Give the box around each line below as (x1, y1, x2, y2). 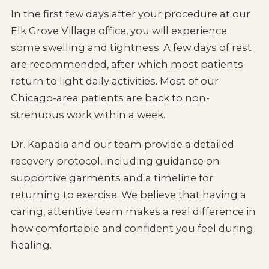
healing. (10, 239, 52, 252)
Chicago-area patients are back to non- (10, 91, 210, 104)
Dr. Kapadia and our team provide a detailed (10, 138, 234, 151)
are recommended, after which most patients (10, 58, 243, 70)
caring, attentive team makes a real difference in (10, 205, 256, 218)
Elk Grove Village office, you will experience (10, 24, 227, 37)
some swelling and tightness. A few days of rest (10, 41, 252, 53)
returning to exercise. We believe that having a (10, 189, 246, 201)
